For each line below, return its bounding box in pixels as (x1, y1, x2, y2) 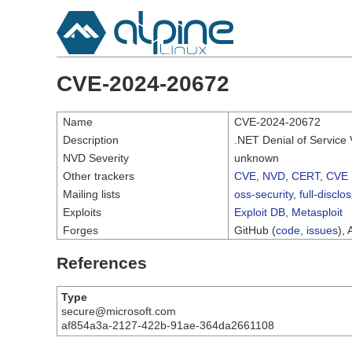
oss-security (234, 187, 293, 200)
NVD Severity (63, 151, 129, 164)
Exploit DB (234, 205, 285, 218)
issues (306, 223, 338, 236)
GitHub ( (234, 223, 276, 236)
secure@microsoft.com (61, 305, 176, 318)
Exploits (63, 205, 101, 218)
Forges (63, 223, 98, 236)
